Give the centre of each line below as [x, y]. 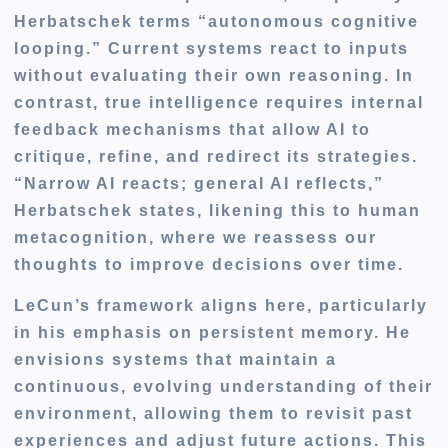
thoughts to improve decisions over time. [209, 264]
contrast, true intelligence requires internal [219, 102]
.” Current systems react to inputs [248, 48]
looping [50, 48]
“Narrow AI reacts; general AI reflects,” [199, 183]
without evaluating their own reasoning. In [214, 75]
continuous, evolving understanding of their [224, 386]
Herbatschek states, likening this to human [218, 210]
